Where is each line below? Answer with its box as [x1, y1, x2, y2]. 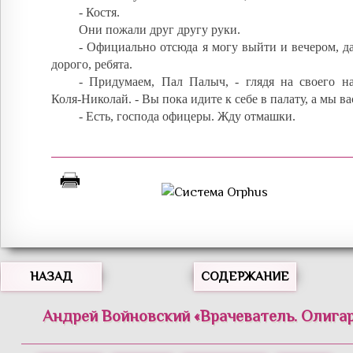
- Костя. [79, 5, 120, 19]
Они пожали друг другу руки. [79, 22, 240, 36]
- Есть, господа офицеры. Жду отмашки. [79, 109, 295, 123]
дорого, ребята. [51, 57, 132, 71]
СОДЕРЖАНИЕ [201, 269, 289, 284]
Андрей [42, 306, 98, 325]
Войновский [101, 306, 190, 325]
